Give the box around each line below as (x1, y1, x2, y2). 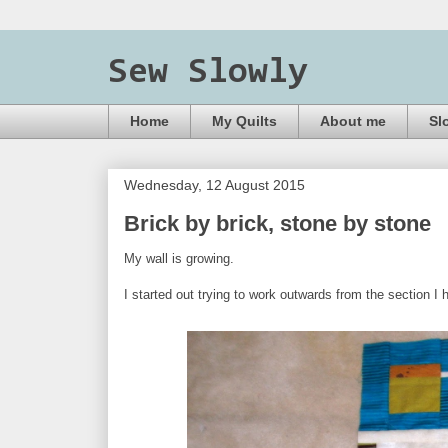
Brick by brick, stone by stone (124, 210, 431, 236)
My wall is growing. (124, 250, 242, 266)
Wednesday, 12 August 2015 (124, 176, 305, 193)
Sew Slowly (108, 55, 308, 91)
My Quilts (212, 113, 277, 130)
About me (320, 113, 386, 130)
